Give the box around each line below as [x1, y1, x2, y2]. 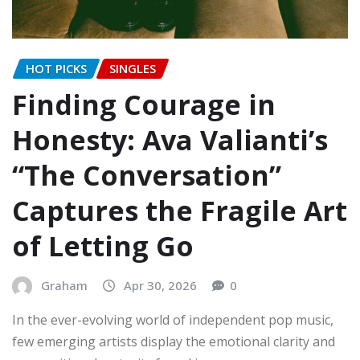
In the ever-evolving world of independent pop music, [12, 311, 333, 329]
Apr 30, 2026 [124, 276, 197, 293]
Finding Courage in [12, 85, 276, 123]
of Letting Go [12, 227, 194, 264]
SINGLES [109, 59, 156, 76]
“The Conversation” [12, 156, 281, 194]
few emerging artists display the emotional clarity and [12, 333, 335, 351]
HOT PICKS [26, 59, 87, 76]
